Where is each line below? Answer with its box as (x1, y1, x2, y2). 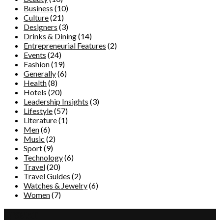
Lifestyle (24, 106, 53, 116)
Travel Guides (24, 171, 70, 181)
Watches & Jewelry (24, 181, 87, 191)
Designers (24, 22, 57, 32)
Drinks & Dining (24, 31, 77, 41)
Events (24, 50, 46, 60)
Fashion (24, 59, 50, 69)
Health (24, 78, 47, 88)
